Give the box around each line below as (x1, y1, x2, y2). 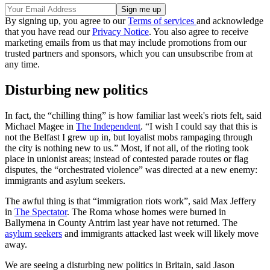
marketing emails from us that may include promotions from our (5, 37, 246, 48)
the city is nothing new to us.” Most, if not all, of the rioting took (5, 143, 249, 154)
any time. (5, 59, 40, 70)
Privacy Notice (92, 27, 149, 37)
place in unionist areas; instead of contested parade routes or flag (5, 154, 248, 165)
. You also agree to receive (149, 27, 248, 37)
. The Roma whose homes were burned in (67, 207, 226, 218)
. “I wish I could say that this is (140, 121, 257, 132)
